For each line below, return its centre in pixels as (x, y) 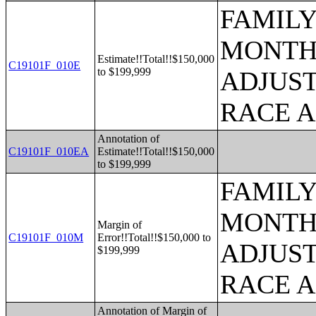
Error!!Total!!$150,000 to (154, 237)
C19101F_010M (46, 237)
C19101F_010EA (49, 151)
